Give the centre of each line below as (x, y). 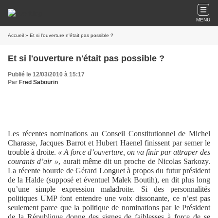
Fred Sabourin (38, 82)
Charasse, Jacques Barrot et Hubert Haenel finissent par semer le (109, 143)
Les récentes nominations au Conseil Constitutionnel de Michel (109, 134)
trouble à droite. (33, 152)
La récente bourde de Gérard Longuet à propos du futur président (109, 171)
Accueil (16, 35)
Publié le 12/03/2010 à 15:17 (46, 74)
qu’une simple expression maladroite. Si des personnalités (109, 189)
